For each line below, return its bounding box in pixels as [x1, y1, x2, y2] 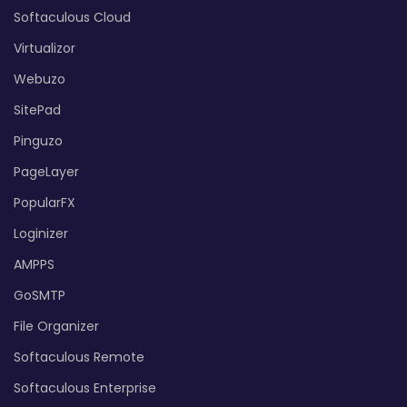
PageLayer [14, 162, 79, 181]
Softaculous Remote [14, 347, 144, 366]
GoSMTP [14, 285, 65, 304]
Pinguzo [14, 131, 63, 150]
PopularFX [14, 193, 75, 212]
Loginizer [14, 223, 68, 243]
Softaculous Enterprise [14, 378, 156, 397]
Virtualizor [14, 38, 75, 57]
